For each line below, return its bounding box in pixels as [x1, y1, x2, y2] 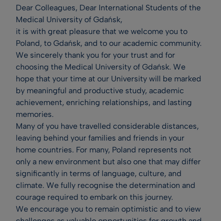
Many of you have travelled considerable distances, [16, 121, 199, 131]
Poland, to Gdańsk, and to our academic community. [16, 38, 202, 48]
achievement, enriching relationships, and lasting [16, 98, 192, 107]
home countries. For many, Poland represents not [16, 145, 191, 154]
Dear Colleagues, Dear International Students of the [16, 3, 201, 12]
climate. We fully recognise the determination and [16, 181, 195, 190]
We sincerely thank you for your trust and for [16, 50, 175, 60]
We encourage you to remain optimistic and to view [16, 204, 201, 214]
